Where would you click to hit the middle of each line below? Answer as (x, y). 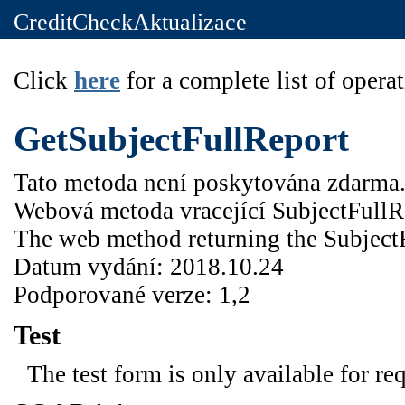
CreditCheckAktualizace (130, 22)
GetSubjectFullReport (181, 139)
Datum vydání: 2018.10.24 (149, 267)
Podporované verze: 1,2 (132, 295)
